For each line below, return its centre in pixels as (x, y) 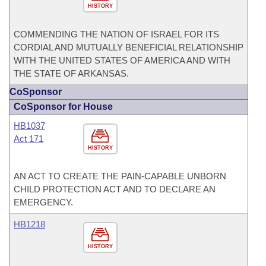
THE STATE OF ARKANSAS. (71, 73)
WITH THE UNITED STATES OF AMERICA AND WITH (122, 60)
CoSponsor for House (63, 107)
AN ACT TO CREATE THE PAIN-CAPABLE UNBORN (120, 176)
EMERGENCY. (43, 202)
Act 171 (28, 139)
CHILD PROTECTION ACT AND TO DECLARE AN (115, 189)
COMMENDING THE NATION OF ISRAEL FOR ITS (116, 34)
